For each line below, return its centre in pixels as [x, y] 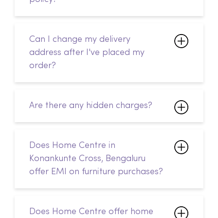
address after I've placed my [87, 53]
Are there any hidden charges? [91, 106]
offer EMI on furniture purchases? [96, 172]
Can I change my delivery [80, 39]
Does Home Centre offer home [91, 212]
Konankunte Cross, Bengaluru [87, 159]
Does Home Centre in [72, 145]
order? [43, 66]
